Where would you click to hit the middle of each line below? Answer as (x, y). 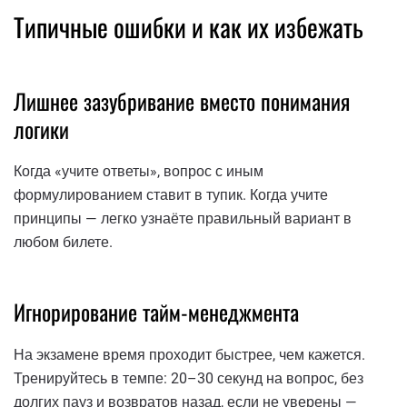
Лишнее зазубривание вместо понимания (182, 100)
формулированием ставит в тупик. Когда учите (171, 195)
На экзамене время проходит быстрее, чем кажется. (189, 354)
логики (41, 129)
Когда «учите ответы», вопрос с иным (139, 172)
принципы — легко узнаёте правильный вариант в (183, 219)
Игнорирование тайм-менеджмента (156, 312)
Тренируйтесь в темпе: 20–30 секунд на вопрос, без (189, 378)
